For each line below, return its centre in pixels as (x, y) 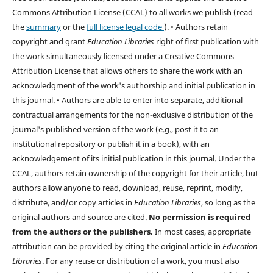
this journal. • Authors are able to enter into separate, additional (127, 100)
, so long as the (228, 202)
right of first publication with (206, 41)
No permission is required (199, 217)
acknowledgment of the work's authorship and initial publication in (133, 85)
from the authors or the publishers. (83, 231)
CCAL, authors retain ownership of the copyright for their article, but (135, 173)
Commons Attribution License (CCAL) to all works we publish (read (132, 12)
